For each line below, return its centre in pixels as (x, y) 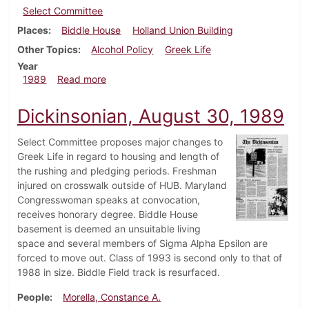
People (33, 297)
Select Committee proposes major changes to (120, 142)
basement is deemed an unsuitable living (109, 229)
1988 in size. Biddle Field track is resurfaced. (119, 272)
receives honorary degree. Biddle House (108, 215)
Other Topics (48, 50)
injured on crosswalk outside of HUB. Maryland (122, 186)
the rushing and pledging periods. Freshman (117, 171)
